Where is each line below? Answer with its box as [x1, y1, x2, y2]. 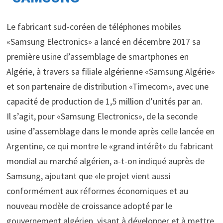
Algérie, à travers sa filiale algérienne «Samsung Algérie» [6, 66, 215, 78]
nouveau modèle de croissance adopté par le [6, 200, 172, 212]
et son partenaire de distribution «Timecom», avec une [6, 81, 209, 93]
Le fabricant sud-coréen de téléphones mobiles [6, 21, 181, 33]
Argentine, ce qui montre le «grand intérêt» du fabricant [6, 140, 214, 152]
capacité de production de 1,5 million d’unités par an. [6, 96, 203, 108]
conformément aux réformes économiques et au [6, 185, 188, 197]
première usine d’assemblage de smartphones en [6, 51, 189, 63]
